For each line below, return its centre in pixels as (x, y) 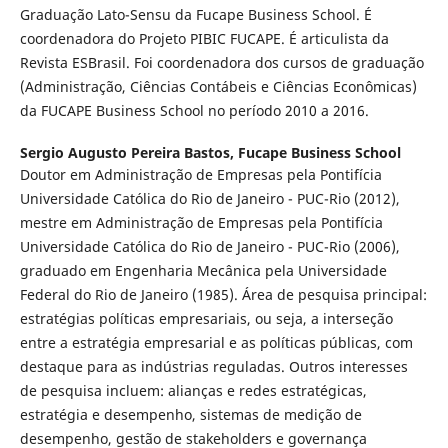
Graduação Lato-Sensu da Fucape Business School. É (195, 14)
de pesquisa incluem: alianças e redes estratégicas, (193, 390)
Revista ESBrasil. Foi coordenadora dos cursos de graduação (221, 62)
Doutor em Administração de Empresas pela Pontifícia (200, 174)
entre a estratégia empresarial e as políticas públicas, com (216, 342)
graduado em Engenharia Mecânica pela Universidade (203, 270)
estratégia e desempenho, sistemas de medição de (190, 414)
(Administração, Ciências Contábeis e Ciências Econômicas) (218, 86)
